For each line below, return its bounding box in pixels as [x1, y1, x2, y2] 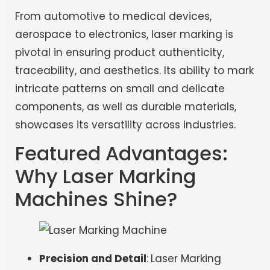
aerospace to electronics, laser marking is [15, 27, 233, 42]
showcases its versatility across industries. [15, 118, 236, 133]
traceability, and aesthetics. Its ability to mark [15, 63, 254, 78]
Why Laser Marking [15, 163, 196, 190]
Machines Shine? [15, 186, 177, 213]
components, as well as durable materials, [15, 99, 236, 115]
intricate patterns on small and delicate [15, 81, 225, 96]
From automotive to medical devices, [15, 9, 212, 24]
